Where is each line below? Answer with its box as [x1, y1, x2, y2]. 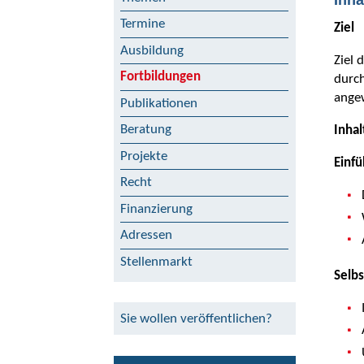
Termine [120, 17, 165, 32]
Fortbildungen [120, 70, 201, 84]
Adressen [120, 228, 172, 243]
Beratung [120, 123, 171, 137]
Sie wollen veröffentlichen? [120, 311, 272, 326]
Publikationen [120, 96, 197, 110]
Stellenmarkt [120, 254, 193, 269]
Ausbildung [120, 43, 184, 58]
